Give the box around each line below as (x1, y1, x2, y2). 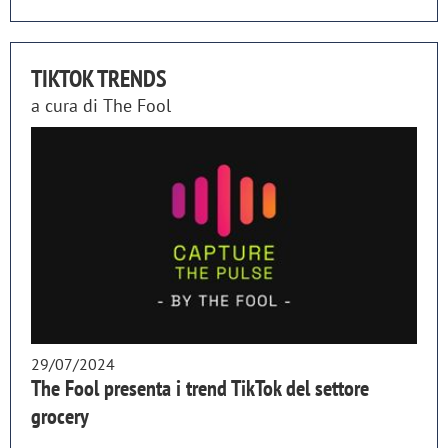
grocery (31, 401, 89, 430)
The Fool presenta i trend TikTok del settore (31, 373, 369, 402)
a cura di (31, 93, 103, 117)
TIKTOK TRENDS (31, 62, 167, 94)
